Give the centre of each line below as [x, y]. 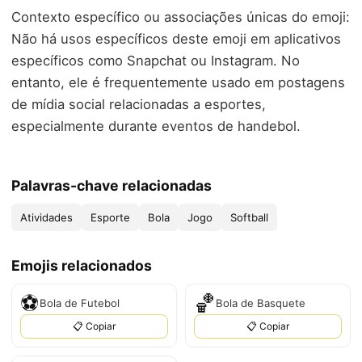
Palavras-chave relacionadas [112, 185]
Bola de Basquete [261, 303]
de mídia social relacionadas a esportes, [139, 105]
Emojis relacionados [82, 265]
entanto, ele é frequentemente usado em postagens [178, 83]
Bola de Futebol [80, 303]
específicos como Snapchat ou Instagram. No [156, 61]
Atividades [46, 217]
